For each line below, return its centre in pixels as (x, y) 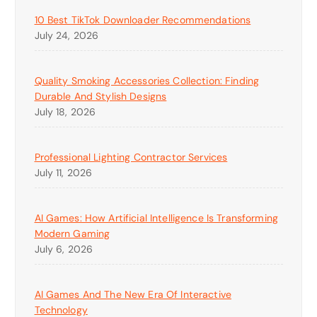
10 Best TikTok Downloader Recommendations (143, 19)
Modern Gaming (72, 234)
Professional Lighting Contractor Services (131, 157)
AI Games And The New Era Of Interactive (133, 295)
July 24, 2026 (67, 35)
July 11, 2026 (63, 173)
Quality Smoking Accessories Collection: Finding (147, 80)
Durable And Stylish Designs (100, 96)
